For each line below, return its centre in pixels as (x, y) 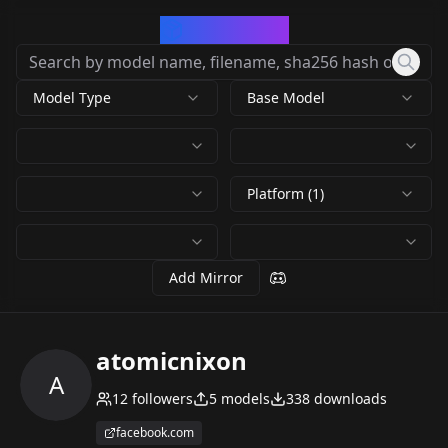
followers (160, 398)
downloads (348, 398)
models (243, 398)
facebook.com (155, 432)
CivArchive (236, 29)
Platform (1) (285, 193)
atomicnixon (171, 360)
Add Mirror (206, 277)
